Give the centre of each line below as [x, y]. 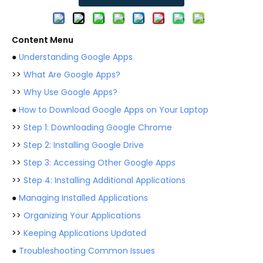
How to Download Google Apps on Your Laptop [114, 110]
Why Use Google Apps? [70, 92]
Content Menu [43, 40]
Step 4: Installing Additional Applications [104, 180]
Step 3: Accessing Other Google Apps [100, 163]
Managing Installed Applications [83, 198]
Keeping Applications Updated [85, 233]
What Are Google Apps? [72, 75]
